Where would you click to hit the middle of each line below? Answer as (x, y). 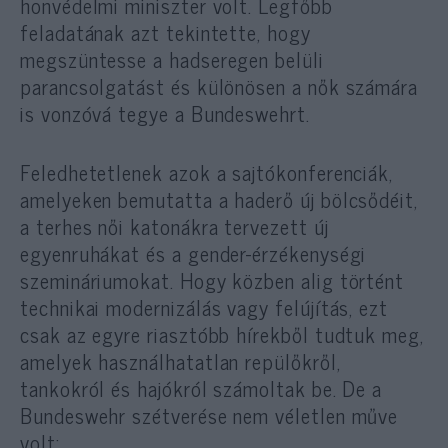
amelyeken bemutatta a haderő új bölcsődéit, (219, 198)
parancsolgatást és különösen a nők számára (219, 86)
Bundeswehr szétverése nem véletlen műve (209, 414)
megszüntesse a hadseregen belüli (172, 59)
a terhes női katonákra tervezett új (174, 225)
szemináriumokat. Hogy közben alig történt (212, 279)
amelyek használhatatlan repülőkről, (180, 360)
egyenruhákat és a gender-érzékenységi (193, 252)
